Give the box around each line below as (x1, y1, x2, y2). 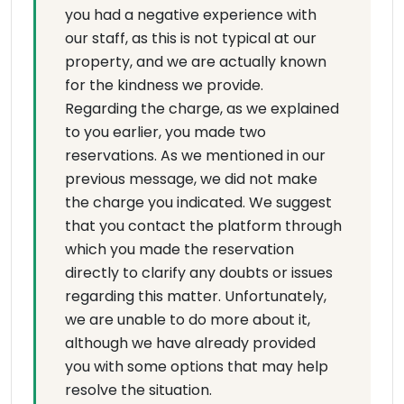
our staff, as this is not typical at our (65, 28, 317, 50)
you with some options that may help (65, 356, 328, 378)
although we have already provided (65, 333, 316, 354)
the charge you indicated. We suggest (65, 192, 332, 214)
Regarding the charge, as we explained (65, 98, 339, 120)
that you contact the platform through (65, 216, 342, 237)
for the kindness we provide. (65, 75, 263, 96)
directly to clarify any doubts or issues (65, 262, 333, 284)
